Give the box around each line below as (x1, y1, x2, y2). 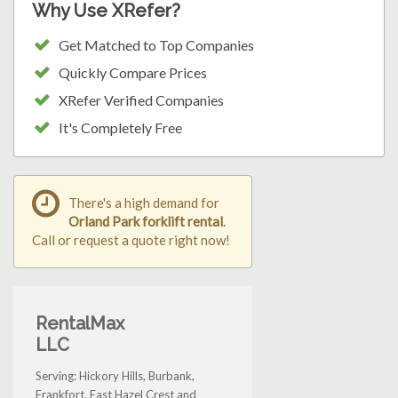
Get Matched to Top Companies (59, 36, 254, 54)
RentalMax (36, 313, 124, 335)
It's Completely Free (59, 119, 182, 137)
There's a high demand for (68, 195, 219, 211)
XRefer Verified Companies (59, 92, 224, 109)
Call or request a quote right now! (32, 232, 230, 249)
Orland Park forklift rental (68, 213, 223, 230)
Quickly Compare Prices (59, 64, 207, 82)
